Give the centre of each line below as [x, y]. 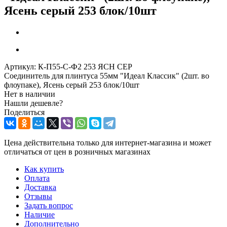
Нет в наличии [30, 94]
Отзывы [38, 196]
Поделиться [24, 112]
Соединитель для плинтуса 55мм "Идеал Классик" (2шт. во [107, 75]
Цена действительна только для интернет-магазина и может [108, 142]
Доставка [40, 187]
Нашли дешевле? [33, 103]
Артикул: [20, 66]
